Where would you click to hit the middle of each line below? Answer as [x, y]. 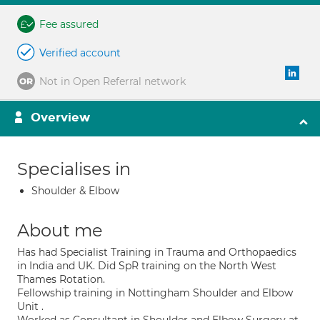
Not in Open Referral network [112, 81]
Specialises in [74, 169]
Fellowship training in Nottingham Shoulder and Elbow [155, 293]
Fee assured [69, 24]
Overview [60, 117]
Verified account [80, 53]
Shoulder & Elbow [75, 191]
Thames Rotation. [61, 279]
